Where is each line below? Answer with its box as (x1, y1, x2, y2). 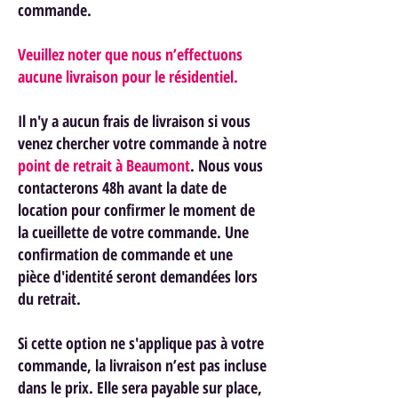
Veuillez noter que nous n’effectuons (18, 43, 243, 65)
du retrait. (18, 287, 81, 309)
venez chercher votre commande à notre (18, 131, 267, 154)
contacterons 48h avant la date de (18, 176, 227, 198)
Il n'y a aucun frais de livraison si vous (18, 109, 251, 131)
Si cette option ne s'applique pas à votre (18, 331, 264, 354)
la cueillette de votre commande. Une (18, 220, 249, 243)
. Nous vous (190, 154, 263, 176)
